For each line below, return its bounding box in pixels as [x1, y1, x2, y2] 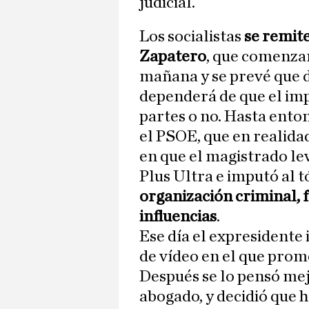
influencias [139, 208, 217, 226]
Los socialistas [139, 28, 244, 46]
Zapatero [139, 48, 206, 66]
